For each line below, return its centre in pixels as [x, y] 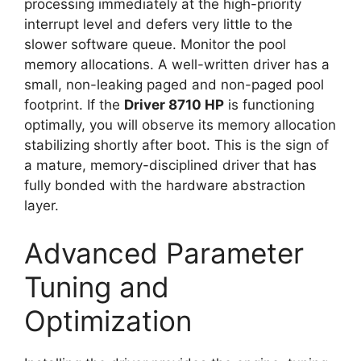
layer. [41, 205]
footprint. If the [74, 104]
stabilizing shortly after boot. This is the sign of [176, 145]
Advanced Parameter [164, 253]
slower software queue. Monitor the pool [155, 44]
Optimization [108, 321]
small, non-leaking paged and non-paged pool [174, 84]
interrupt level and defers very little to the [158, 24]
